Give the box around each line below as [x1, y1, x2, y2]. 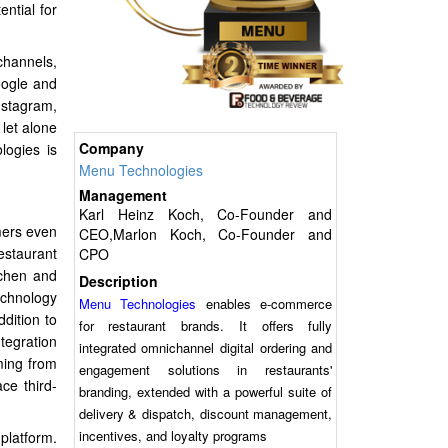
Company [78, 138, 144, 159]
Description [78, 271, 158, 292]
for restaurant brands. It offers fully [78, 316, 333, 336]
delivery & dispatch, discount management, [78, 404, 333, 424]
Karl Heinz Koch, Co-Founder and [78, 204, 333, 225]
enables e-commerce [196, 294, 333, 314]
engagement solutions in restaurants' [78, 360, 333, 380]
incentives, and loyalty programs [78, 426, 267, 446]
